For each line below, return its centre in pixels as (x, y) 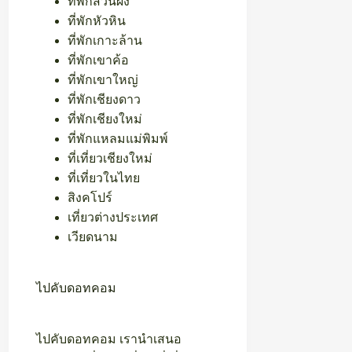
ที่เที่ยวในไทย (104, 178)
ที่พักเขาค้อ (99, 60)
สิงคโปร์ (90, 198)
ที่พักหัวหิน (97, 21)
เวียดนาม (93, 237)
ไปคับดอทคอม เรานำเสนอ (109, 339)
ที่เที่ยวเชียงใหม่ (110, 159)
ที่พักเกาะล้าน (105, 41)
